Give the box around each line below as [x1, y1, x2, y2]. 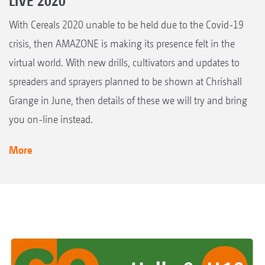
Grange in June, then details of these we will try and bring [9, 94, 247, 107]
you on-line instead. [9, 113, 93, 126]
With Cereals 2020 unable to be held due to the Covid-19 [9, 18, 244, 31]
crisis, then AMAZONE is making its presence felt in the [9, 37, 235, 50]
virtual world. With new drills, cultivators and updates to [9, 56, 240, 69]
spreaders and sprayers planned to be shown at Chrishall [9, 75, 242, 88]
